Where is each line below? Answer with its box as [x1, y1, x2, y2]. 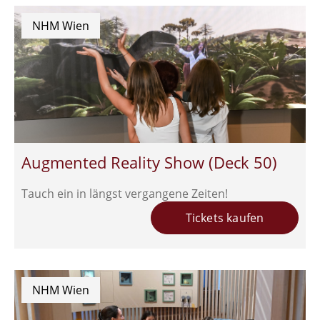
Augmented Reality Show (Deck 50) [21, 151, 277, 174]
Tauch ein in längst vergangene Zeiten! [21, 186, 228, 202]
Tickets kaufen [185, 210, 264, 226]
